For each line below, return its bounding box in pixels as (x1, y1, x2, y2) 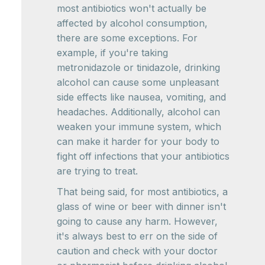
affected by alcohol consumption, (57, 17, 208, 30)
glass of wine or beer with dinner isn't (57, 201, 226, 213)
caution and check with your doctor (57, 245, 218, 257)
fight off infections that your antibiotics (57, 150, 230, 163)
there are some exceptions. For (57, 32, 198, 44)
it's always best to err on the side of (57, 230, 218, 243)
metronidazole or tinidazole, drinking (57, 62, 220, 74)
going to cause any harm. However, (57, 215, 218, 228)
